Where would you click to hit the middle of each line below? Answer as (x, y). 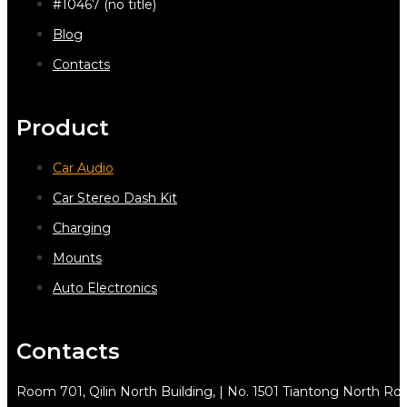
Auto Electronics (105, 288)
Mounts (77, 258)
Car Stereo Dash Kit (115, 198)
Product (63, 127)
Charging (82, 228)
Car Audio (83, 168)
